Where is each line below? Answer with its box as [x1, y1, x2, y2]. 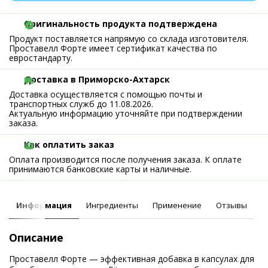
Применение [153, 200, 202, 211]
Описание [9, 230, 63, 245]
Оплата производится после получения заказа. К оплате [9, 154, 242, 165]
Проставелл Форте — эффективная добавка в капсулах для [9, 253, 254, 264]
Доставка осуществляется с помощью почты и [9, 89, 202, 100]
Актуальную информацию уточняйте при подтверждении [9, 108, 242, 119]
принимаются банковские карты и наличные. [9, 163, 191, 175]
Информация [16, 200, 72, 211]
